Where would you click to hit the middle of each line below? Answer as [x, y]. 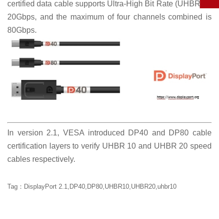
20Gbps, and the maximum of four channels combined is [109, 17]
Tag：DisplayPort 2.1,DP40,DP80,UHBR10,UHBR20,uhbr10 [92, 187]
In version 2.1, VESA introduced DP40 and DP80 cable [109, 133]
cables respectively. [41, 159]
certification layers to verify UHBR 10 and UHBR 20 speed [109, 146]
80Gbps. [22, 30]
